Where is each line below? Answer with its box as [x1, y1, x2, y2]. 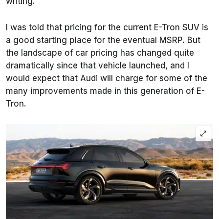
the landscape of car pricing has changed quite [6, 47, 194, 58]
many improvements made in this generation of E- [6, 86, 205, 96]
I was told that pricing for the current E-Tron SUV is [6, 22, 208, 32]
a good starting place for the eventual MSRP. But [6, 35, 200, 45]
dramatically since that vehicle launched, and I [6, 60, 189, 70]
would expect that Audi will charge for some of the [6, 73, 207, 83]
